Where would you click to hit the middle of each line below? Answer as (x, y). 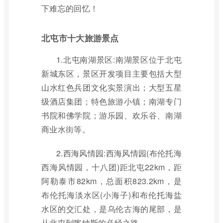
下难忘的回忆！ (70, 8)
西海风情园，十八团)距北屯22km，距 (111, 167)
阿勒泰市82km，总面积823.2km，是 (111, 181)
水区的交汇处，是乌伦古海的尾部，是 (111, 209)
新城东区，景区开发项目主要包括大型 (111, 73)
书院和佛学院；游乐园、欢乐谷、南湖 (111, 115)
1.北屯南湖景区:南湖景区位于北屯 (119, 59)
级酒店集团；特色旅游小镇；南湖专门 (111, 101)
